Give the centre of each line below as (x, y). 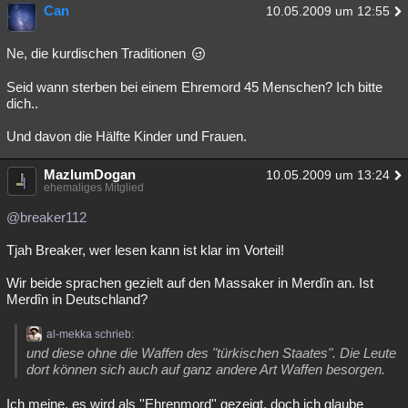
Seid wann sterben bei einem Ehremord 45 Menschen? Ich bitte (194, 87)
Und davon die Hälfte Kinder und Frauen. (127, 136)
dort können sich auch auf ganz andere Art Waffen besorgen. (206, 369)
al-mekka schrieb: (90, 334)
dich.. (22, 103)
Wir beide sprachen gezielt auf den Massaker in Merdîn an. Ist (190, 283)
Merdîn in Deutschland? (77, 299)
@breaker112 (46, 217)
